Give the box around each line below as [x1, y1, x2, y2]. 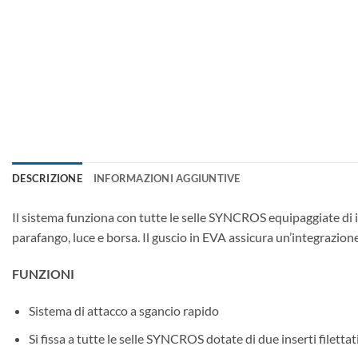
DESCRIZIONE [12, 172, 82, 185]
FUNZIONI [12, 266, 74, 282]
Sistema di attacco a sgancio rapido [28, 303, 219, 319]
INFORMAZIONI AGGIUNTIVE [93, 172, 241, 185]
